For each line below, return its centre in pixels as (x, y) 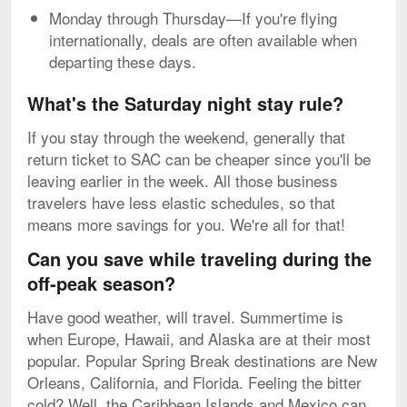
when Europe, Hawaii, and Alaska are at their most (199, 339)
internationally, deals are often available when (203, 40)
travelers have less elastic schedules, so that (181, 203)
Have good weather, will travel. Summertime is (185, 317)
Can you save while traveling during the (199, 259)
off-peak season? (101, 283)
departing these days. (123, 62)
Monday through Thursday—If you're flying (193, 18)
